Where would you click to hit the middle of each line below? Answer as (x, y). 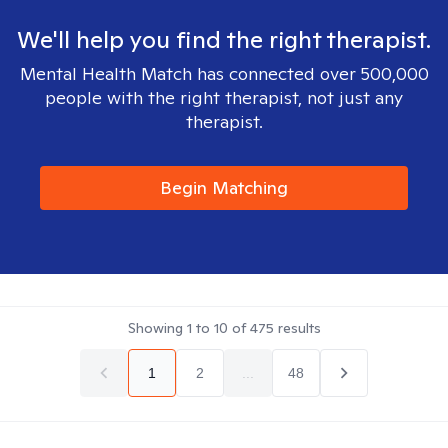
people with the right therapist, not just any (224, 97)
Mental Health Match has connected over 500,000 (224, 73)
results (297, 328)
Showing (157, 328)
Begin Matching (224, 187)
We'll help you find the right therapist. (224, 39)
